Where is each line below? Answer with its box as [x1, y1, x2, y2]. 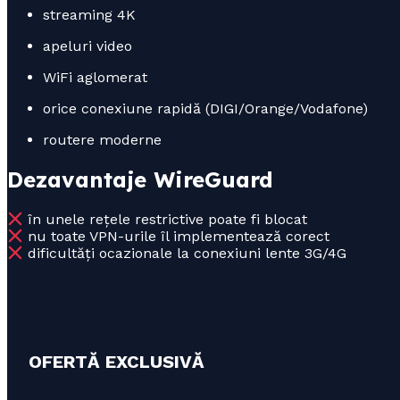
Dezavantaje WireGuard [7, 166, 273, 194]
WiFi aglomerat [43, 69, 147, 87]
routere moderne [43, 131, 162, 149]
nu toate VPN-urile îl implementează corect [23, 228, 330, 246]
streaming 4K [43, 6, 136, 24]
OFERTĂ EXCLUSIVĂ [29, 351, 204, 373]
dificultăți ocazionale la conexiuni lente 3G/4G [23, 245, 347, 262]
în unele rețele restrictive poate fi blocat [23, 211, 308, 229]
